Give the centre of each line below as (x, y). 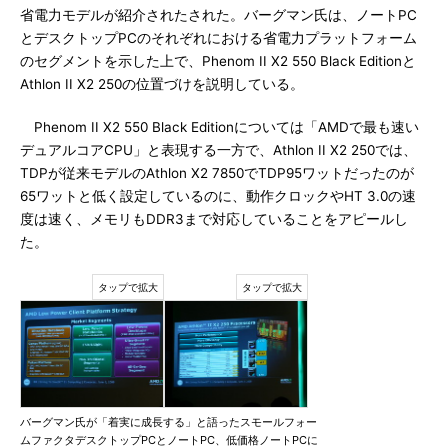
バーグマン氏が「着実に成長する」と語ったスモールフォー (168, 422)
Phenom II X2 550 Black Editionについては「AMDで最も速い (219, 127)
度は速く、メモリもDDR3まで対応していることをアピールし (214, 219)
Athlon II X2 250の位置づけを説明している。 (162, 84)
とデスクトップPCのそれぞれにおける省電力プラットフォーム (218, 38)
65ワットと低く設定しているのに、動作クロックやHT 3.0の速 (218, 196)
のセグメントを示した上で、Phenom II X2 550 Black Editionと (218, 61)
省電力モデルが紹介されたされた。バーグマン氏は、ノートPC (218, 15)
